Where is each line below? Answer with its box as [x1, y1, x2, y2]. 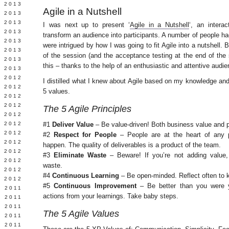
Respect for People [54, 131, 117, 139]
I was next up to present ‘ [43, 21, 130, 29]
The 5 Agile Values [43, 209, 119, 219]
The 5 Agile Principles [43, 104, 131, 114]
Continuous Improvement [54, 182, 136, 190]
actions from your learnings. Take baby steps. [43, 192, 178, 200]
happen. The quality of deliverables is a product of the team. [43, 141, 221, 149]
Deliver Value [52, 121, 94, 128]
